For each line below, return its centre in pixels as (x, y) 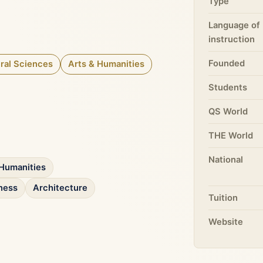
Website (226, 222)
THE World (231, 136)
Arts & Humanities (106, 64)
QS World (228, 112)
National (226, 160)
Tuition (223, 198)
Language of (235, 25)
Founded (227, 63)
